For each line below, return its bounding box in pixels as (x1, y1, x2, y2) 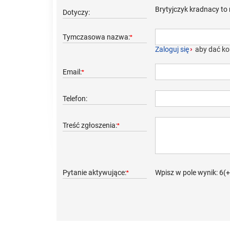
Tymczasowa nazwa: (63, 33, 130, 41)
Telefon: (63, 94, 87, 103)
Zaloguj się (155, 45, 189, 53)
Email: (63, 68, 82, 76)
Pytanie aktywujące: (63, 168, 126, 177)
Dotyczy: (63, 8, 90, 16)
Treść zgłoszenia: (63, 121, 117, 129)
